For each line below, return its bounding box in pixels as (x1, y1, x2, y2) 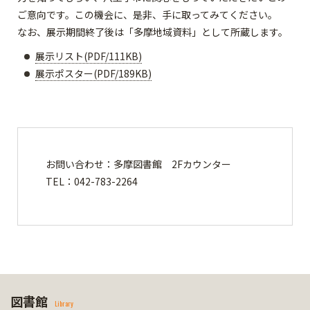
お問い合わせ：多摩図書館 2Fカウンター (46, 157, 241, 171)
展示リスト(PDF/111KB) (35, 49, 142, 63)
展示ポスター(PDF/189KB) (35, 66, 152, 80)
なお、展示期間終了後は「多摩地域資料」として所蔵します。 (17, 25, 288, 39)
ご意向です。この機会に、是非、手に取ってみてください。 (17, 8, 277, 21)
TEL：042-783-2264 (46, 174, 138, 188)
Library (55, 298, 73, 309)
